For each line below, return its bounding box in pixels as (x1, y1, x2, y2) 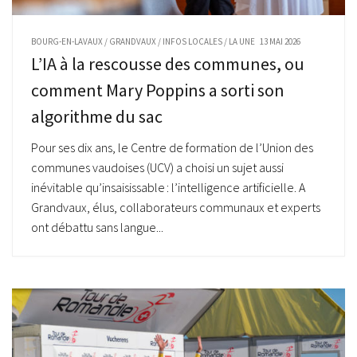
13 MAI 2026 (260, 35, 300, 47)
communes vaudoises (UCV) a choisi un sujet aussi (31, 159, 284, 176)
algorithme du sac (31, 105, 163, 128)
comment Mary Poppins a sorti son (31, 79, 284, 102)
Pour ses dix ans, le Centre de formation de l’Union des (31, 139, 313, 156)
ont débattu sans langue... (31, 219, 163, 236)
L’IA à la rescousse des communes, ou (31, 53, 304, 76)
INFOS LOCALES (163, 35, 222, 47)
